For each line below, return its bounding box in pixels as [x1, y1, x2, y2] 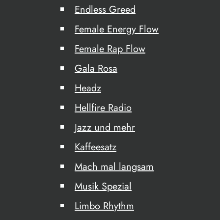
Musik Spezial [75, 179, 132, 193]
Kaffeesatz [75, 140, 116, 154]
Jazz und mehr [75, 120, 135, 135]
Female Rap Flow [75, 42, 145, 56]
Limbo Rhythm [75, 199, 134, 213]
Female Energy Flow [75, 22, 159, 36]
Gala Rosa [75, 61, 117, 76]
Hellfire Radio [75, 101, 132, 115]
